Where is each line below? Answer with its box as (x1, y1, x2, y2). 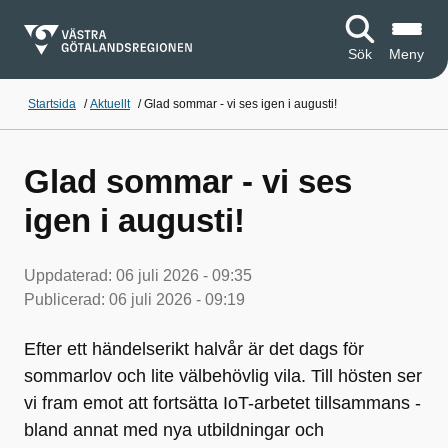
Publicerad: (24, 291, 109, 308)
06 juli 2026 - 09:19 (109, 291, 245, 308)
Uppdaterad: (24, 267, 116, 284)
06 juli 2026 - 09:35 (116, 267, 252, 284)
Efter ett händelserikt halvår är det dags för (24, 339, 364, 359)
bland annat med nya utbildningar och (24, 420, 324, 440)
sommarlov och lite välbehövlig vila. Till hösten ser (24, 366, 422, 386)
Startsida (28, 97, 76, 111)
